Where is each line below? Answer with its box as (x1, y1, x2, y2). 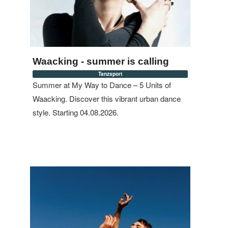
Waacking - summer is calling (33, 56, 169, 67)
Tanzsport (98, 70, 122, 77)
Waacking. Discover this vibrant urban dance (33, 93, 181, 104)
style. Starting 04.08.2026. (33, 107, 119, 118)
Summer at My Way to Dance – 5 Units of (33, 79, 171, 90)
